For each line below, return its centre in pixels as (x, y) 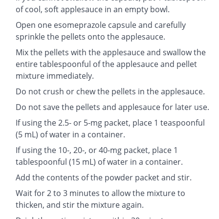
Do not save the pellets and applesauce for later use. (112, 107)
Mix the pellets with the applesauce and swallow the (111, 52)
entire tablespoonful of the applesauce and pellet (106, 64)
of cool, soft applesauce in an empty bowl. (93, 9)
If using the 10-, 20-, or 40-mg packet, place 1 (97, 150)
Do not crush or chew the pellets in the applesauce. (110, 91)
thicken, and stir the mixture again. (80, 205)
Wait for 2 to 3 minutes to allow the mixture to (100, 193)
